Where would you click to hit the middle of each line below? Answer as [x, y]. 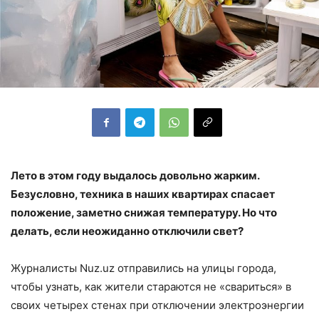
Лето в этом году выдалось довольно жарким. [135, 175]
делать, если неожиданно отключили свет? [127, 231]
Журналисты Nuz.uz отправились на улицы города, [143, 268]
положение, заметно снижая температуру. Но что [144, 212]
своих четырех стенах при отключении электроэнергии [157, 305]
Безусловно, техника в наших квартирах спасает [143, 194]
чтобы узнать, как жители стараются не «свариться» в [151, 286]
